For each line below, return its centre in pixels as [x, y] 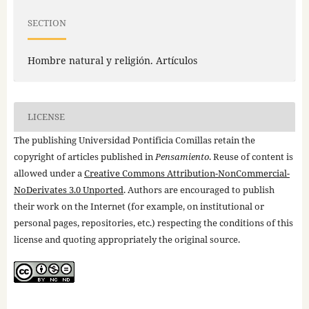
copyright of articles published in [84, 156]
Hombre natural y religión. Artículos [112, 60]
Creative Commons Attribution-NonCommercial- [187, 173]
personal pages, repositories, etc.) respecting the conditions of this [153, 222]
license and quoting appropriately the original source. [127, 239]
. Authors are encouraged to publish [199, 189]
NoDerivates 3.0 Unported [68, 189]
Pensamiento [182, 156]
